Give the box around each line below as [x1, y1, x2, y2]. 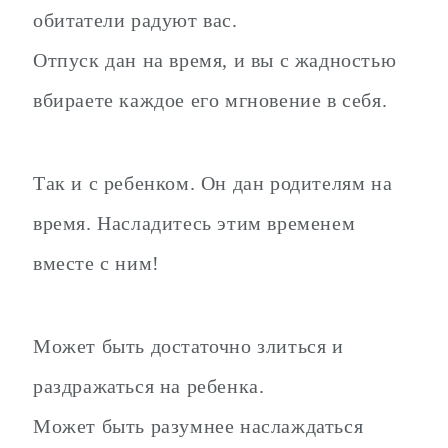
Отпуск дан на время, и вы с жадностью [33, 49, 397, 72]
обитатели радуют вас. [33, 9, 238, 32]
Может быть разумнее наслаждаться [33, 414, 364, 437]
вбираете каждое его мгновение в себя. [33, 89, 393, 112]
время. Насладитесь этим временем [33, 212, 356, 235]
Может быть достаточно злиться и [33, 334, 344, 357]
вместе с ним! [33, 252, 160, 275]
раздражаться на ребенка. [33, 374, 265, 397]
